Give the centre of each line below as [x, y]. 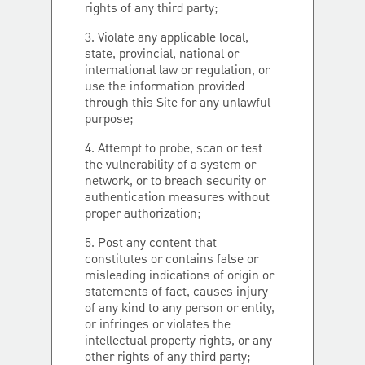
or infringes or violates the [158, 325]
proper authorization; [143, 214]
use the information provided [165, 87]
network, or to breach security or [175, 182]
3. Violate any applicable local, [167, 38]
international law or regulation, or [177, 71]
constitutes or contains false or [172, 260]
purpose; [109, 120]
